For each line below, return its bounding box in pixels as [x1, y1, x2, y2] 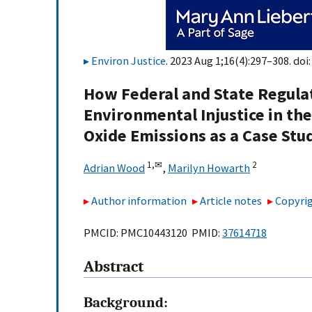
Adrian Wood [84, 161, 145, 175]
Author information [91, 193, 187, 208]
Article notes [200, 193, 263, 208]
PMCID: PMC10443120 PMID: [84, 226, 222, 240]
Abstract [84, 258, 143, 276]
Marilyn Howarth [168, 161, 250, 175]
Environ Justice [91, 54, 166, 68]
